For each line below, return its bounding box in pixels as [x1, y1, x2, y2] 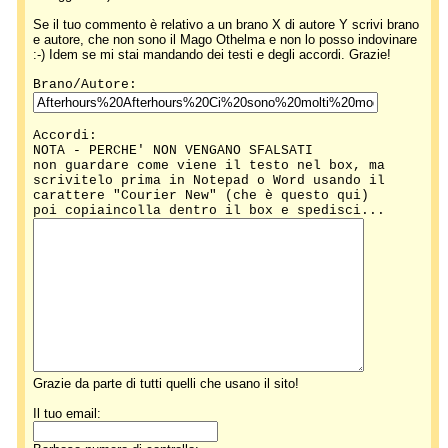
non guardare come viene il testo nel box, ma [32, 158, 393, 173]
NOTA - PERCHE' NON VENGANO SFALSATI [32, 143, 321, 158]
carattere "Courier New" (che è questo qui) [32, 188, 377, 203]
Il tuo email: [32, 406, 101, 421]
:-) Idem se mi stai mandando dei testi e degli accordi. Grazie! [32, 47, 395, 62]
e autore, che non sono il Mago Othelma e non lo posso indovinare [32, 32, 417, 47]
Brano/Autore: [32, 77, 145, 92]
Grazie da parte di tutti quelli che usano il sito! [32, 376, 303, 391]
